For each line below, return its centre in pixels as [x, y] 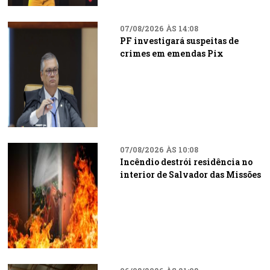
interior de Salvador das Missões [190, 174]
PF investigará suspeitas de [179, 41]
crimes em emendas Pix [171, 53]
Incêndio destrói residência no [186, 162]
